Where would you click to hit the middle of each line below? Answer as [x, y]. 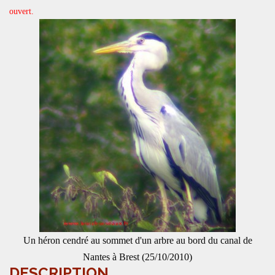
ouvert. [21, 11]
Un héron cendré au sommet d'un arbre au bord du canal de [137, 240]
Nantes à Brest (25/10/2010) [137, 257]
